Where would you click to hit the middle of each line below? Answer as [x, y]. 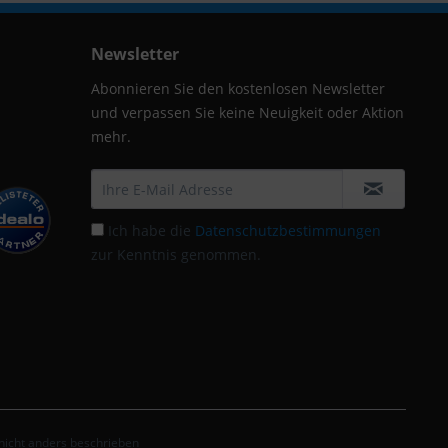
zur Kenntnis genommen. [176, 254]
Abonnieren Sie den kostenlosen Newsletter [238, 88]
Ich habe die [151, 230]
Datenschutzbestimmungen [288, 230]
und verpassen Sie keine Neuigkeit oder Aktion [247, 112]
